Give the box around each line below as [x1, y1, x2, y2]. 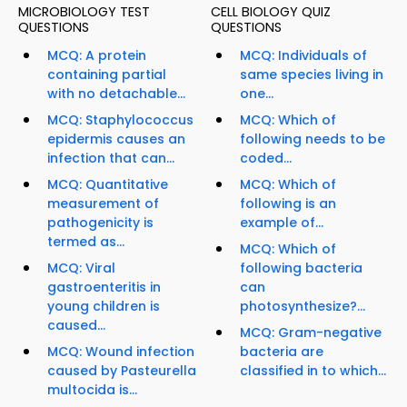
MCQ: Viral [47, 259, 115, 278]
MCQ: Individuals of [240, 46, 367, 65]
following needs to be [240, 130, 385, 149]
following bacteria [240, 259, 362, 278]
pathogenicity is [47, 213, 154, 233]
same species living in [240, 65, 383, 84]
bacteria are [240, 342, 323, 362]
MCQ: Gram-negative [240, 323, 382, 342]
